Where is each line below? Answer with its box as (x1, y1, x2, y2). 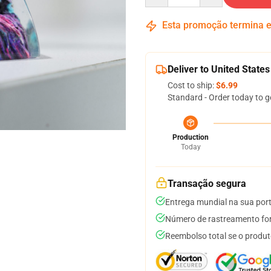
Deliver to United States (168, 64, 270, 75)
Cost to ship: (168, 80, 216, 90)
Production (172, 133, 209, 142)
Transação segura (168, 178, 246, 189)
